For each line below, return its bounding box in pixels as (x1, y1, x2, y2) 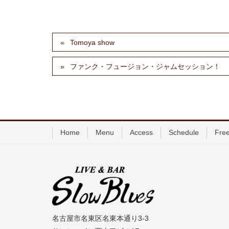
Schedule (169, 128, 199, 136)
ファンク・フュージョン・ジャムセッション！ (70, 62, 221, 71)
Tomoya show (70, 38, 115, 47)
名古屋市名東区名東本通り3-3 (52, 214, 149, 223)
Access (130, 128, 153, 136)
